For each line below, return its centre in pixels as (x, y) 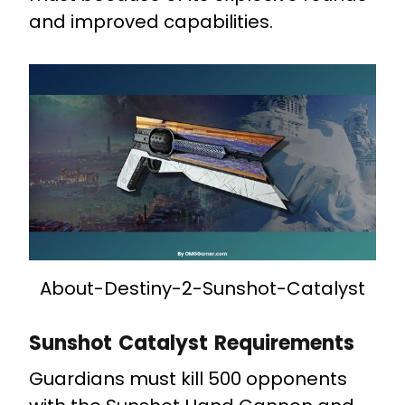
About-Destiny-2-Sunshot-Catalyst (202, 288)
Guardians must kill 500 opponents (188, 378)
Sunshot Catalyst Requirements (192, 343)
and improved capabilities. (151, 22)
